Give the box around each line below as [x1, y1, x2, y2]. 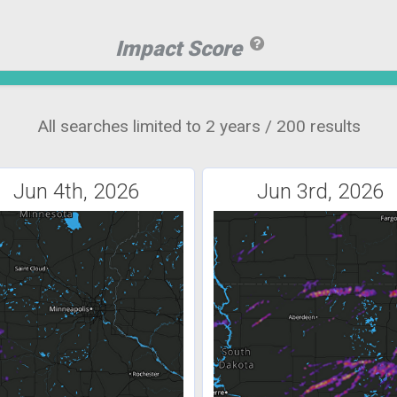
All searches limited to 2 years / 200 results [36, 116, 361, 137]
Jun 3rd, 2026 [257, 179, 385, 205]
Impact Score [115, 36, 247, 62]
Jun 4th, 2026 [13, 179, 140, 205]
